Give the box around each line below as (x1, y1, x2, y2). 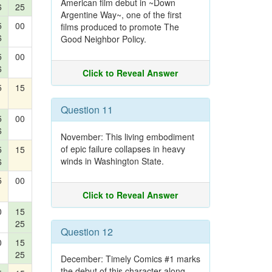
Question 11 (60, 103, 113, 117)
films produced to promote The (60, 21, 179, 33)
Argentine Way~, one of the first (60, 8, 182, 21)
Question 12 (60, 225, 113, 239)
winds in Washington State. (60, 155, 164, 167)
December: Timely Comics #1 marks (60, 253, 200, 265)
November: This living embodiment (60, 131, 194, 143)
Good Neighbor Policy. (60, 33, 146, 45)
